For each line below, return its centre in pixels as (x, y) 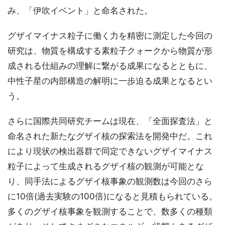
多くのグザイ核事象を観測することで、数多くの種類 (110, 211)
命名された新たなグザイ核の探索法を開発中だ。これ (110, 136)
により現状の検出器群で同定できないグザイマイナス (110, 151)
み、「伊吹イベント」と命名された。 (80, 10)
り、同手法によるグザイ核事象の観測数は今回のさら (110, 181)
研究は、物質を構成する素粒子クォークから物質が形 (110, 50)
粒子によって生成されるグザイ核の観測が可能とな (106, 166)
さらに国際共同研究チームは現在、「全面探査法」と (110, 121)
